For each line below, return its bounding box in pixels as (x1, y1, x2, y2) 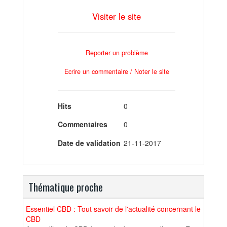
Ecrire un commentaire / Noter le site (64, 66, 169, 76)
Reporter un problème (85, 48, 148, 58)
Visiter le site (92, 10, 141, 22)
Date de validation (58, 137, 121, 148)
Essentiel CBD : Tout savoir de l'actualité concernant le (26, 203, 201, 214)
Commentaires (58, 119, 107, 130)
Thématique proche (28, 178, 103, 195)
